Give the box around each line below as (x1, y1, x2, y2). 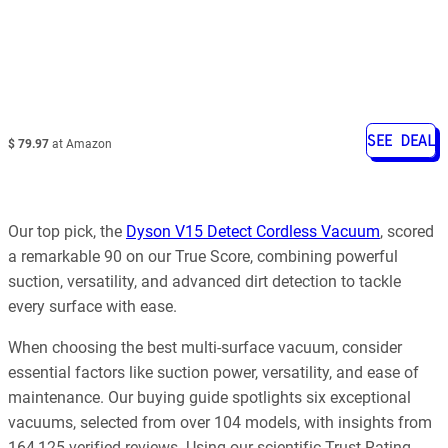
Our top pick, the (8, 221, 126, 241)
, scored (380, 221, 434, 241)
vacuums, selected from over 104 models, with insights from (8, 413, 432, 433)
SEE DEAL (367, 129, 435, 151)
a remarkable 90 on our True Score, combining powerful (8, 246, 398, 266)
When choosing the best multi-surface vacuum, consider (8, 338, 402, 358)
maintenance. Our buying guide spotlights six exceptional (8, 388, 411, 408)
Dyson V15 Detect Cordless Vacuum (126, 221, 380, 241)
